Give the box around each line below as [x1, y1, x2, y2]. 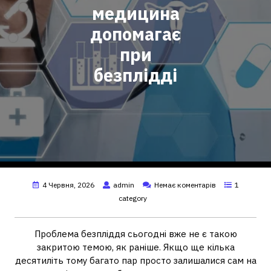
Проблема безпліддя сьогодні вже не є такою [34, 228, 237, 240]
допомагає [90, 23, 181, 45]
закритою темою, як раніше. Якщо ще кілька [36, 241, 235, 253]
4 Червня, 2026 [42, 180, 94, 189]
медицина [91, 2, 180, 25]
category [118, 194, 147, 203]
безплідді [94, 64, 177, 87]
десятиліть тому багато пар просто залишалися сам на [15, 255, 256, 266]
